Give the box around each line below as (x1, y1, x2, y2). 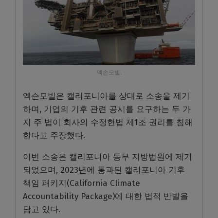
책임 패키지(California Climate (23, 178, 140, 189)
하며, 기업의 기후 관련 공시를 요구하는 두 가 (23, 104, 191, 115)
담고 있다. (23, 204, 60, 215)
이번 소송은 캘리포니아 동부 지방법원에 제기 (23, 152, 192, 163)
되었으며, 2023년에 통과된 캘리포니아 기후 (23, 165, 185, 176)
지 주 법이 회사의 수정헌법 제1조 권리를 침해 (23, 117, 193, 128)
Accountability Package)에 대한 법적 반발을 (23, 191, 188, 202)
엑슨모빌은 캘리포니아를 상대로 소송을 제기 (23, 91, 190, 102)
